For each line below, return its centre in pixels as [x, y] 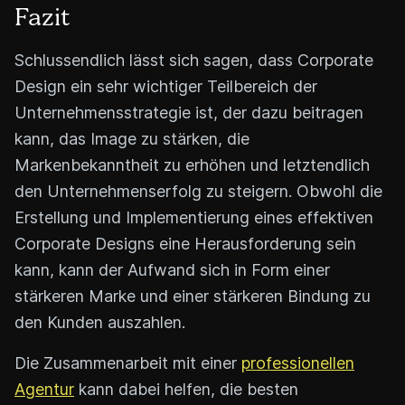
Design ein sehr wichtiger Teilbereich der [166, 86]
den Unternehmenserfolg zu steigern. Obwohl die [198, 191]
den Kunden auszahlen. [100, 322]
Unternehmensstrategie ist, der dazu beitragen [189, 112]
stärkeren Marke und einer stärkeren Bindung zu [193, 296]
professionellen [298, 363]
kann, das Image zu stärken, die [132, 138]
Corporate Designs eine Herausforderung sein [185, 243]
